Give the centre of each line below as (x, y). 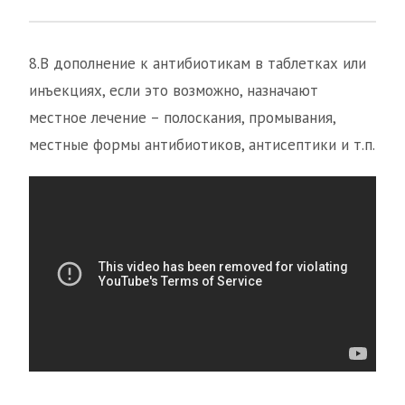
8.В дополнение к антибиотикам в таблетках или (198, 64)
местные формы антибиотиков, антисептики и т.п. (202, 145)
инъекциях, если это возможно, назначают (174, 91)
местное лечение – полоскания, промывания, (182, 118)
